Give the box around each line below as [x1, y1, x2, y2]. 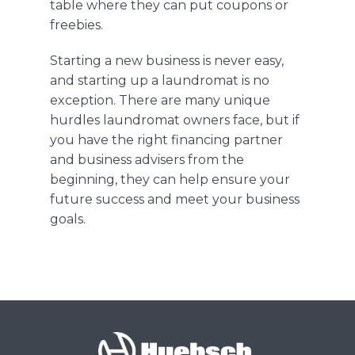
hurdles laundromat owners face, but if [49, 113, 300, 128]
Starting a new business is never [49, 53, 254, 69]
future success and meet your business [49, 192, 300, 208]
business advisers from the [77, 152, 244, 168]
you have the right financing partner [49, 132, 283, 148]
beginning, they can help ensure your [49, 172, 290, 188]
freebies [49, 17, 101, 33]
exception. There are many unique [49, 93, 270, 109]
